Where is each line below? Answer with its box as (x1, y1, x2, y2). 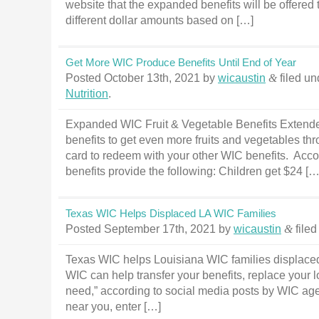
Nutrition (66, 88, 108, 100)
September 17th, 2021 (104, 223, 216, 235)
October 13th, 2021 (104, 72, 200, 84)
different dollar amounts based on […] (66, 14, 253, 26)
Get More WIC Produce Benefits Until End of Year (66, 56, 296, 68)
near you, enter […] (66, 300, 161, 313)
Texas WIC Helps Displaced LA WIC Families (66, 207, 276, 219)
